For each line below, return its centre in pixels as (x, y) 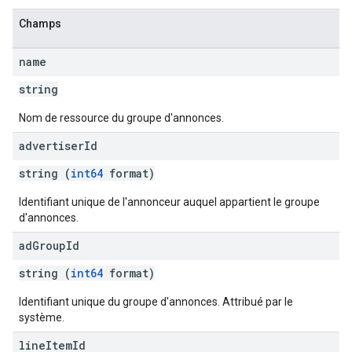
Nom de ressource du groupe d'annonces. (121, 118)
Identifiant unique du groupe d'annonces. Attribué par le (156, 302)
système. (42, 317)
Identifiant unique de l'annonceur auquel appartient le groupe (169, 202)
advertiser (51, 146)
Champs (40, 24)
